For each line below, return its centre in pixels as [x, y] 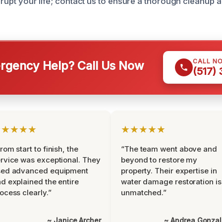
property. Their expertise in [169, 171]
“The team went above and [169, 149]
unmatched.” [144, 193]
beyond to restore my [159, 160]
